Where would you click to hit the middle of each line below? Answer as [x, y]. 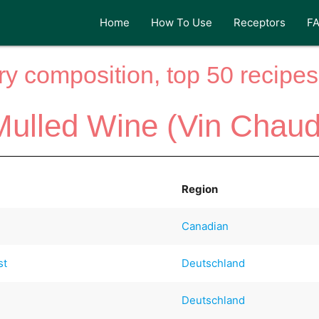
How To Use [182, 22]
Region [200, 189]
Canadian [205, 226]
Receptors [260, 22]
